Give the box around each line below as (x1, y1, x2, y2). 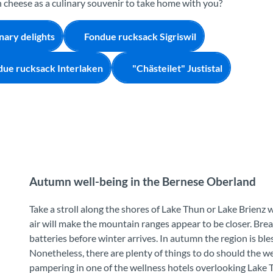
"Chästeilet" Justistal (132, 62, 222, 74)
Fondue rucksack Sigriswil (84, 30, 196, 42)
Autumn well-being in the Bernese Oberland (29, 174, 256, 188)
